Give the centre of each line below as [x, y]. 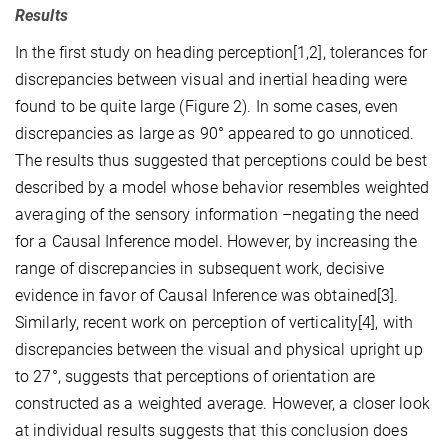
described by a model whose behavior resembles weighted [222, 188]
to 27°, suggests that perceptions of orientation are [195, 377]
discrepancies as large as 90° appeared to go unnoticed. [215, 134]
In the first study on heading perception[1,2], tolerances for [221, 53]
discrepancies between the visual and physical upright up [219, 350]
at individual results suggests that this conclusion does [211, 431]
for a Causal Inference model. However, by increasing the [216, 242]
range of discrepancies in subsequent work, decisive [200, 269]
